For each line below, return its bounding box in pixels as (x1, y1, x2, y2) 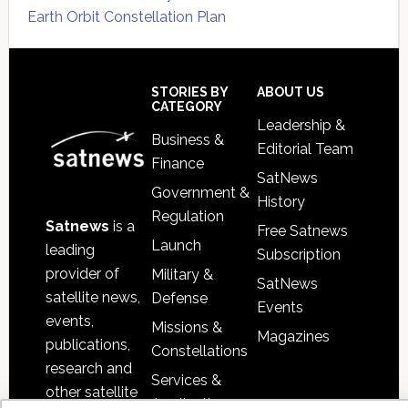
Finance (150, 155, 204, 173)
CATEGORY (150, 99, 222, 115)
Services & (150, 372, 221, 390)
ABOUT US (257, 85, 325, 100)
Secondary (7, 47, 150, 80)
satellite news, (45, 288, 140, 306)
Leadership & (257, 117, 346, 135)
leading (45, 240, 95, 259)
